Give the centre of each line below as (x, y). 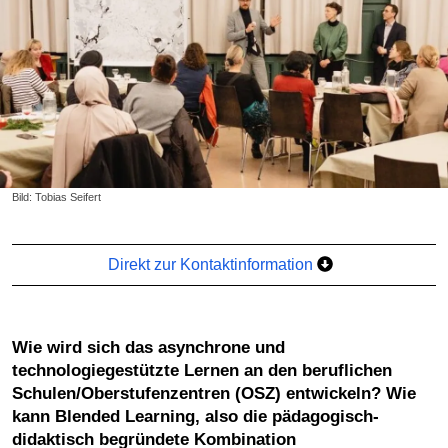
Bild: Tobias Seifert (56, 196)
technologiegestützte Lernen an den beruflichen (202, 370)
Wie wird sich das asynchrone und (20, 347)
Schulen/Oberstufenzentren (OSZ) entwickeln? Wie (214, 393)
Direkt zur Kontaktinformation (213, 264)
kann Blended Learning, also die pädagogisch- (195, 416)
